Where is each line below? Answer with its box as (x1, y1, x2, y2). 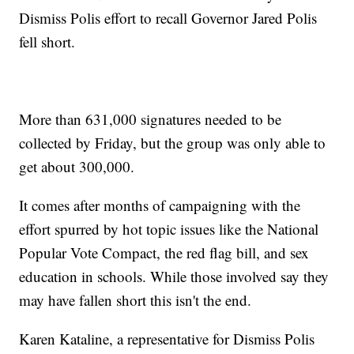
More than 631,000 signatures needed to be (19, 109, 282, 130)
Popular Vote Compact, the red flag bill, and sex (19, 243, 310, 263)
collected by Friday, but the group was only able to (19, 133, 326, 153)
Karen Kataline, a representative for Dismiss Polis (19, 329, 315, 349)
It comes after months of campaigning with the (19, 195, 301, 216)
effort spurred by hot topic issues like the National (19, 219, 319, 239)
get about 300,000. (19, 156, 135, 177)
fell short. (19, 32, 76, 52)
